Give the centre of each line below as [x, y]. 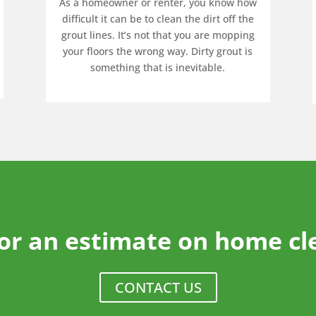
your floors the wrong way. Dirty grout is [158, 51]
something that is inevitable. [158, 67]
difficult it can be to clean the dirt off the [158, 18]
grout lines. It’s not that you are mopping [158, 35]
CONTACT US [158, 288]
